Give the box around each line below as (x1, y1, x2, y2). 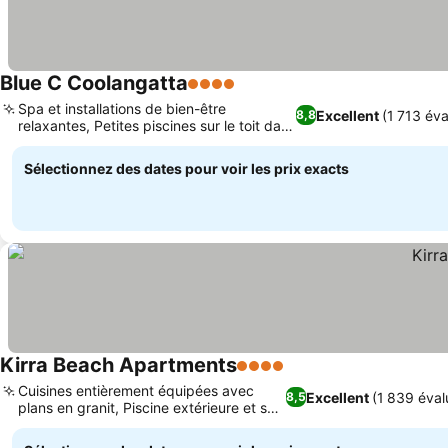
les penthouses (18, 134, 116, 151)
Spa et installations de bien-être (18, 100, 226, 117)
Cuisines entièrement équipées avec (18, 382, 254, 399)
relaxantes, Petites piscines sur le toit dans (18, 117, 296, 134)
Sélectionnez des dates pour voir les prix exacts (24, 160, 349, 177)
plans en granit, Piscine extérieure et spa (18, 399, 284, 416)
